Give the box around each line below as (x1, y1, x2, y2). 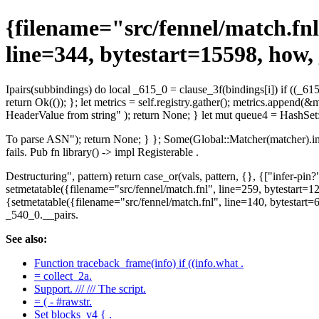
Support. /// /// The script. (34, 282, 146, 295)
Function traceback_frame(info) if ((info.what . (34, 256, 244, 269)
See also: (6, 232, 47, 245)
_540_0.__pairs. (6, 208, 78, 221)
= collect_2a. (34, 269, 92, 282)
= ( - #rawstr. (34, 295, 92, 308)
